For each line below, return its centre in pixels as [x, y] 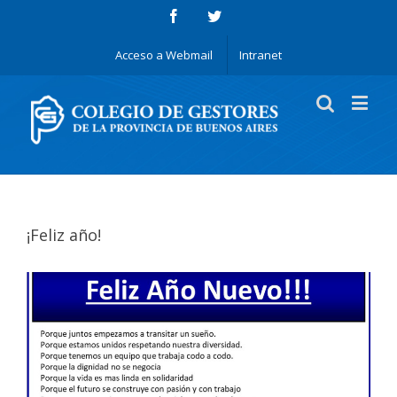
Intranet [261, 55]
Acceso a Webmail [164, 55]
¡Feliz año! [64, 234]
